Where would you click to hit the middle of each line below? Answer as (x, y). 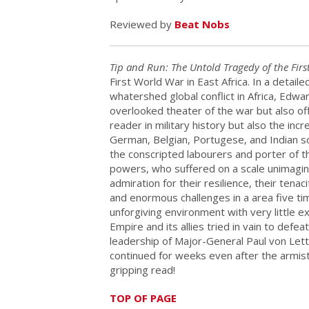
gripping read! (142, 270)
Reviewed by (142, 24)
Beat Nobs (202, 24)
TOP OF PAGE (143, 298)
